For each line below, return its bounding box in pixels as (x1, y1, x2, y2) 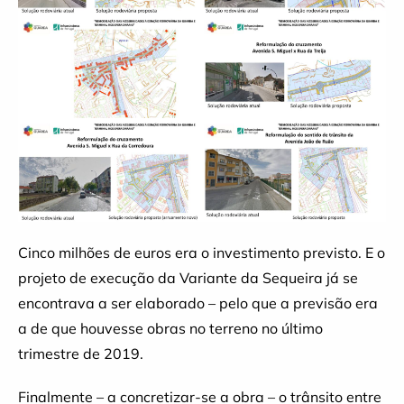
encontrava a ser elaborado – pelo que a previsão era (18, 293, 378, 312)
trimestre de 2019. (18, 344, 143, 363)
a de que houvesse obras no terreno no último (18, 318, 323, 337)
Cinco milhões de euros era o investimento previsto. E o (18, 243, 385, 262)
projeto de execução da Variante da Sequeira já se (18, 268, 358, 287)
